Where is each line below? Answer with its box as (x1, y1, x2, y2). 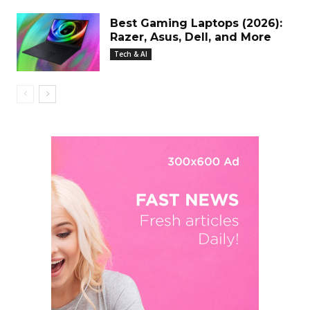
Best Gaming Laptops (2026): (110, 16, 282, 30)
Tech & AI (114, 48, 147, 59)
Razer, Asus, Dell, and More (110, 30, 271, 44)
